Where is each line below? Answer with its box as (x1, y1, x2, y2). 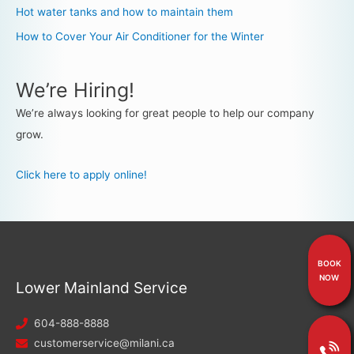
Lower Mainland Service (16, 277, 187, 297)
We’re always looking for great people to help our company (16, 107, 314, 120)
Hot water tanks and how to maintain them (16, 6, 233, 19)
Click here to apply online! (16, 168, 147, 182)
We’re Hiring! (16, 78, 134, 103)
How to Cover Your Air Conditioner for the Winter (16, 29, 264, 43)
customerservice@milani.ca (34, 336, 175, 349)
